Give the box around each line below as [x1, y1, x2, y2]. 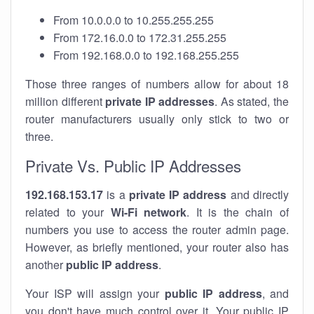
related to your [25, 204, 111, 220]
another [25, 257, 66, 273]
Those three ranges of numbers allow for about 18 [25, 76, 289, 92]
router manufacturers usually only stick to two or [25, 111, 289, 127]
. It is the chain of [186, 204, 289, 220]
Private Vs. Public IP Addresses [25, 154, 241, 177]
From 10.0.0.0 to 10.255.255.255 [53, 12, 214, 28]
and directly [226, 186, 289, 203]
